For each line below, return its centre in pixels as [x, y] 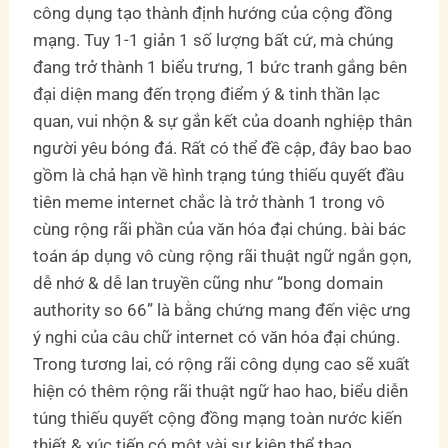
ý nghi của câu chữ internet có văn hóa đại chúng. [217, 336]
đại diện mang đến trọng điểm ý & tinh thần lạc [207, 93]
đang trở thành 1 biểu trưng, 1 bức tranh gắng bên [220, 66]
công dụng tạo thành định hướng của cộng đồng [213, 12]
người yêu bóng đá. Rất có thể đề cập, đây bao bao [223, 147]
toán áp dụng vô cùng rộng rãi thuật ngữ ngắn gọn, [222, 255]
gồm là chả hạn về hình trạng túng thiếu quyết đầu [219, 174]
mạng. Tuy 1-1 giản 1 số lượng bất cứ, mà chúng [214, 39]
